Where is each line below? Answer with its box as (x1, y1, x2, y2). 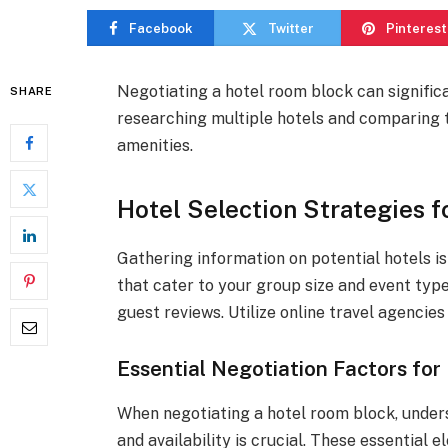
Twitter (267, 20, 314, 36)
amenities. (117, 136, 194, 155)
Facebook (128, 20, 193, 36)
